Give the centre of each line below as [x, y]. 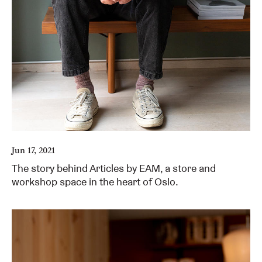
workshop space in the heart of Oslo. [95, 182]
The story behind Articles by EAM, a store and [114, 168]
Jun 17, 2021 [33, 150]
